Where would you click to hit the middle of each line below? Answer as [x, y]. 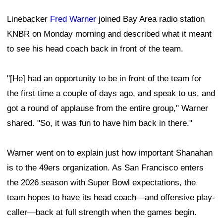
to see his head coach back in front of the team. [95, 49]
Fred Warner [73, 19]
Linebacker [28, 19]
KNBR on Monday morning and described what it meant [109, 34]
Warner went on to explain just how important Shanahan [110, 153]
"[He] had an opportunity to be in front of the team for [104, 78]
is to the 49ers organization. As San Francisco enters [105, 167]
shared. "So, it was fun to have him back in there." [100, 123]
